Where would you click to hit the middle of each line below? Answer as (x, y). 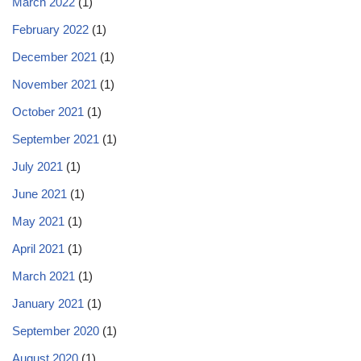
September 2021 (56, 139)
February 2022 (50, 29)
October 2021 (48, 112)
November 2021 (54, 84)
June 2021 (39, 194)
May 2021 (38, 221)
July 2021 (37, 166)
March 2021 (44, 276)
